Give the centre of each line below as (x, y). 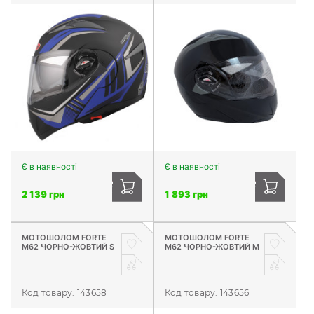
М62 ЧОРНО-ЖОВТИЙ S (68, 246)
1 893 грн (186, 194)
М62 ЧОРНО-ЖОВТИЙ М (212, 246)
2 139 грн (43, 194)
